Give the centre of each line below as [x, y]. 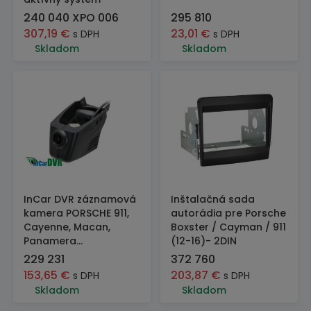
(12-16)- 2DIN [204, 241]
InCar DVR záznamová [80, 199]
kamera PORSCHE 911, [76, 213]
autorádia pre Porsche [228, 213]
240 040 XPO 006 [71, 18]
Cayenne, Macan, [67, 227]
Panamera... [53, 241]
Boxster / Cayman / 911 [228, 227]
